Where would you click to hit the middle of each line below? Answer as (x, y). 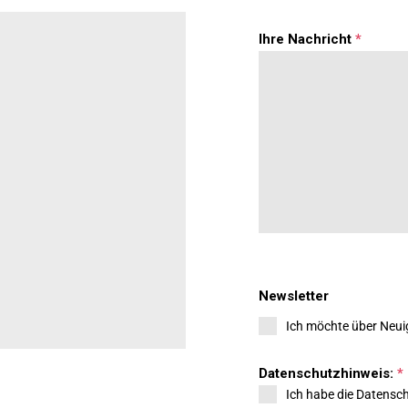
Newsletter (294, 296)
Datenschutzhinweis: (328, 373)
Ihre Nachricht (307, 39)
